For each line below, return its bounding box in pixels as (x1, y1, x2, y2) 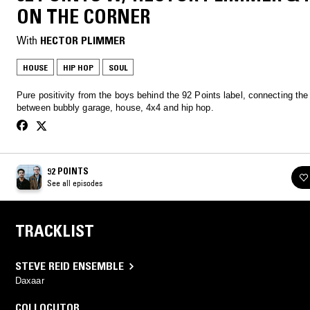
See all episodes (47, 178, 102, 189)
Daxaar (15, 275, 44, 286)
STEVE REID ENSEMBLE (15, 259, 124, 273)
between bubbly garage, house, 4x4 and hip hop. (17, 102, 214, 113)
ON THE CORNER (17, 5, 150, 29)
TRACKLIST (15, 221, 94, 241)
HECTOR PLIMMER (40, 33, 125, 48)
